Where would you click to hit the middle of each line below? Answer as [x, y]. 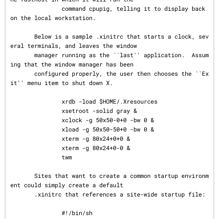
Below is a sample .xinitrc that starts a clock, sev [22, 36]
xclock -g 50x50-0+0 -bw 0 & [36, 120]
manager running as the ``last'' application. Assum [22, 55]
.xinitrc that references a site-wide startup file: [22, 194]
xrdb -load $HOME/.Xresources [36, 101]
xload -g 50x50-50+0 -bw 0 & [36, 129]
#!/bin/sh [36, 213]
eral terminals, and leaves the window [74, 45]
